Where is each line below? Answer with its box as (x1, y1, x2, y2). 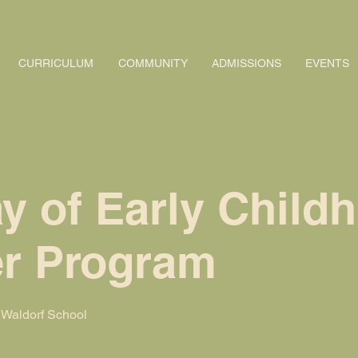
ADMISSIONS (211, 57, 281, 70)
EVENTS (304, 57, 349, 70)
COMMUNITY (117, 57, 188, 70)
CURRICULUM (18, 57, 94, 70)
